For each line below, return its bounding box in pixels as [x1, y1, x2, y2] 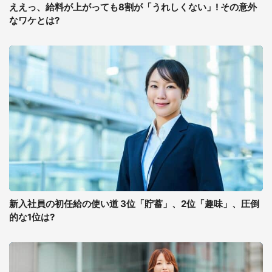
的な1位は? [9, 211, 55, 223]
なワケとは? [9, 15, 59, 26]
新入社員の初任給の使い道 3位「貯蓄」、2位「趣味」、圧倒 [9, 198, 259, 209]
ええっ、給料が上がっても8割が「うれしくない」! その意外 [9, 1, 257, 13]
